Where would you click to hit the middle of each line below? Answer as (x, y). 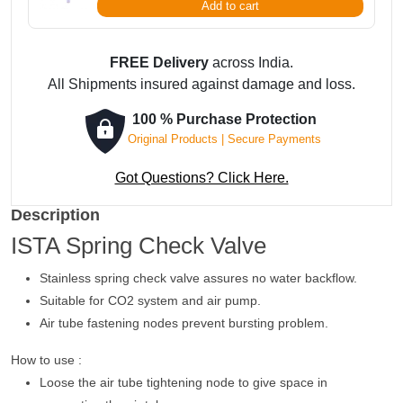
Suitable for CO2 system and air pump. (150, 300)
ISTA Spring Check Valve (139, 246)
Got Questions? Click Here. (201, 178)
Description (55, 215)
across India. (251, 63)
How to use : (46, 360)
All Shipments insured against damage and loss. (201, 84)
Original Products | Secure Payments (224, 139)
